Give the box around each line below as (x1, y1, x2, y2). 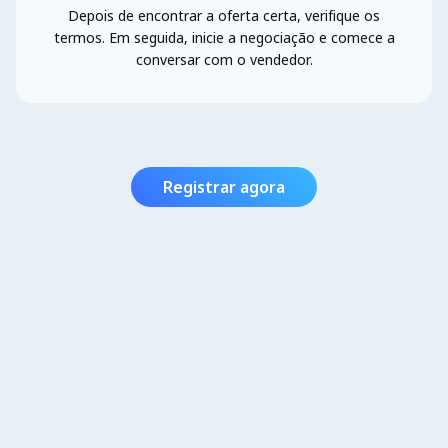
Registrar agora (163, 175, 285, 198)
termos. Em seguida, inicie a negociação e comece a (53, 27, 395, 47)
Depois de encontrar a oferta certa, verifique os (68, 5, 380, 25)
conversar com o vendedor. (135, 49, 313, 69)
